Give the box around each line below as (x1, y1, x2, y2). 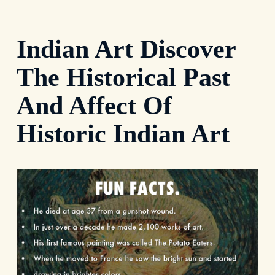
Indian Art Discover (17, 35, 236, 64)
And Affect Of (17, 91, 172, 120)
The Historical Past (17, 63, 230, 92)
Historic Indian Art (17, 120, 230, 149)
